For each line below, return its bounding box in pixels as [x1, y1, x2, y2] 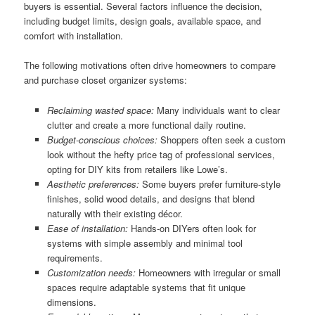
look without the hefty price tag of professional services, [46, 147, 275, 161]
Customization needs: [46, 265, 136, 279]
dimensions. [46, 295, 96, 309]
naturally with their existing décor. [46, 206, 183, 220]
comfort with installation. [24, 29, 124, 43]
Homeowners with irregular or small [135, 265, 281, 279]
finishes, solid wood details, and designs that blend [46, 191, 255, 205]
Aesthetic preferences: [46, 176, 139, 191]
